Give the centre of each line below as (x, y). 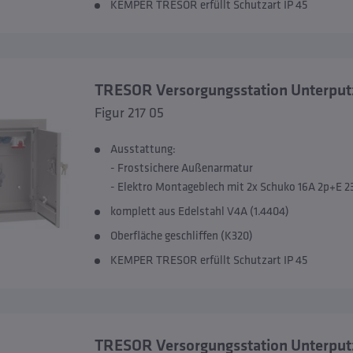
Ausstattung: (143, 149)
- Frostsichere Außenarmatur (181, 167)
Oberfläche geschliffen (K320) (181, 235)
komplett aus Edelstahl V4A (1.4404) (199, 211)
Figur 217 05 (129, 112)
